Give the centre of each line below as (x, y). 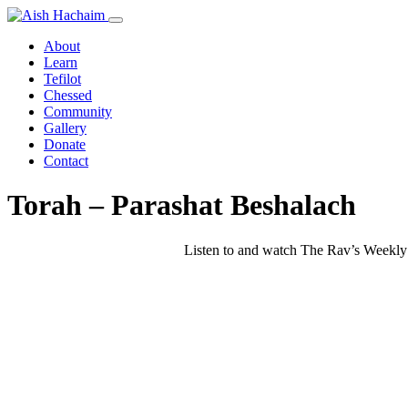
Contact (66, 161)
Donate (65, 144)
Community (78, 112)
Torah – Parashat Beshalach (182, 205)
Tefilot (62, 79)
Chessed (68, 95)
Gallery (65, 128)
